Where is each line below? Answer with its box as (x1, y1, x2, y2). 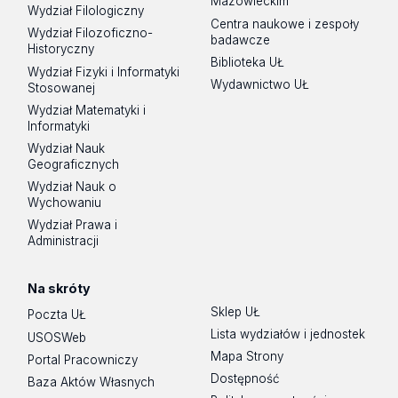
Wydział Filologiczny (28, 4, 145, 19)
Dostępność (211, 371, 281, 386)
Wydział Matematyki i (28, 102, 147, 117)
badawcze (211, 32, 271, 47)
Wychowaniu (28, 195, 102, 210)
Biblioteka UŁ (211, 54, 285, 69)
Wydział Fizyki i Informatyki (28, 64, 180, 79)
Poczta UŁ (28, 307, 87, 322)
